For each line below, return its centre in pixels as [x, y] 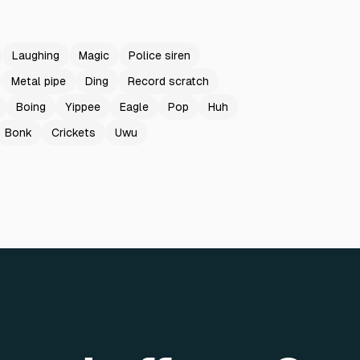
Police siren [160, 55]
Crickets [74, 133]
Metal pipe [39, 81]
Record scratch [168, 81]
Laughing [36, 55]
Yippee [83, 107]
